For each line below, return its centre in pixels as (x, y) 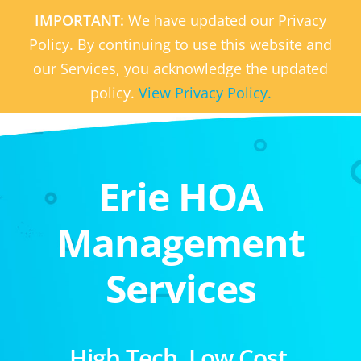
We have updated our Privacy (227, 20)
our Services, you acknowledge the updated (180, 68)
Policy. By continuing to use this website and (180, 44)
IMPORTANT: (81, 20)
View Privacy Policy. (205, 93)
